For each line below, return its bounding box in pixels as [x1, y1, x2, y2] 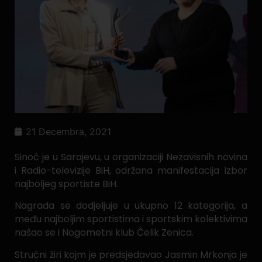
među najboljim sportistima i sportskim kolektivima [15, 212, 247, 226]
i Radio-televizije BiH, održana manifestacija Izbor [15, 163, 247, 177]
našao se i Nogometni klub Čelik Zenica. [15, 226, 194, 240]
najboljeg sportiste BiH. [15, 177, 118, 191]
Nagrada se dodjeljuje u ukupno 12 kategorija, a [15, 199, 247, 213]
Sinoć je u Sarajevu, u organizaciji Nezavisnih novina [15, 150, 247, 164]
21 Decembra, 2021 [26, 125, 111, 137]
